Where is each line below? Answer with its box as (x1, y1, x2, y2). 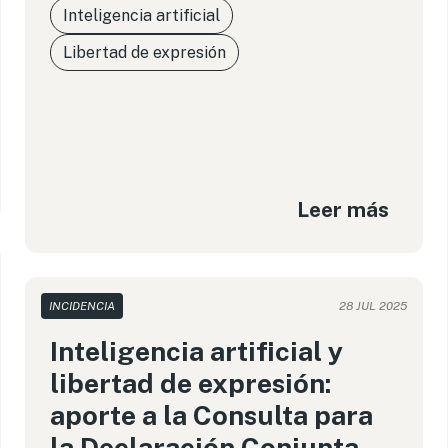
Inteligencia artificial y (50, 335, 344, 367)
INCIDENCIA (49, 299, 116, 313)
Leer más (296, 196, 389, 222)
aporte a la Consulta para (50, 399, 374, 431)
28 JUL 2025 (338, 299, 407, 313)
